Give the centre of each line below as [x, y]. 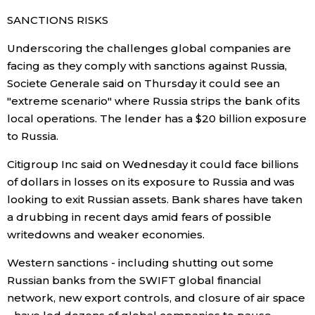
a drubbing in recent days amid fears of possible [139, 217]
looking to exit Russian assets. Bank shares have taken [155, 199]
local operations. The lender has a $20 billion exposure [157, 118]
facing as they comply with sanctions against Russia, [147, 66]
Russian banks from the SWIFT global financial [134, 280]
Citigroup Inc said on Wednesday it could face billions [153, 164]
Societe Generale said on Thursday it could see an [143, 83]
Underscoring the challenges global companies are [149, 48]
